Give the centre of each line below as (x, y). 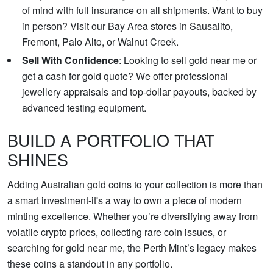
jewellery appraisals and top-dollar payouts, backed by (139, 92)
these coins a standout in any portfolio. (90, 264)
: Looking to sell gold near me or (188, 60)
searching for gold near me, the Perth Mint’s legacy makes (132, 248)
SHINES (38, 160)
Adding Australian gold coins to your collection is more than (135, 185)
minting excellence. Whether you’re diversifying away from (133, 216)
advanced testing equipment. (84, 108)
